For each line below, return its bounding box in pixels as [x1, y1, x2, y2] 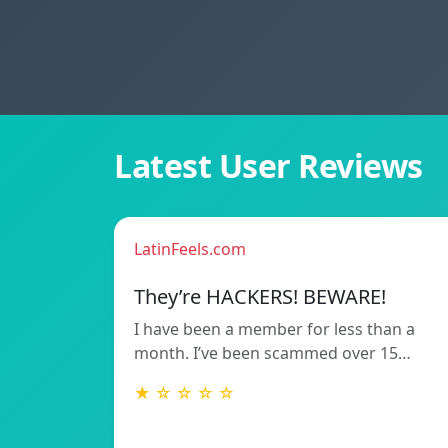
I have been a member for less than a [134, 318, 415, 341]
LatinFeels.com [134, 238, 246, 261]
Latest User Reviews [114, 144, 423, 188]
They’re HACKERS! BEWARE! [134, 283, 386, 311]
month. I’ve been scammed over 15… [134, 342, 411, 365]
